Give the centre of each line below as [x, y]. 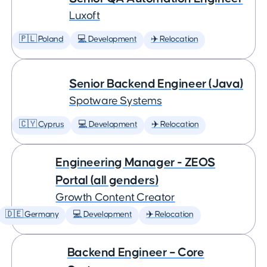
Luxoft [85, 16]
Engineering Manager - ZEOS [136, 162]
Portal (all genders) [107, 180]
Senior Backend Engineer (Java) [156, 84]
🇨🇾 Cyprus [42, 125]
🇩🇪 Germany [32, 215]
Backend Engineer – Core [136, 252]
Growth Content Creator [115, 198]
